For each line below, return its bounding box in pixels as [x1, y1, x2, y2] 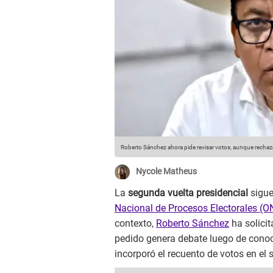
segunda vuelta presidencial [128, 187, 248, 199]
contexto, [115, 218, 156, 230]
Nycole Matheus [136, 166, 197, 177]
